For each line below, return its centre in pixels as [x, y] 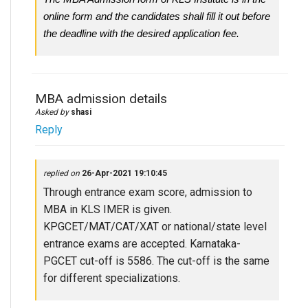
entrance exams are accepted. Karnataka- [142, 244]
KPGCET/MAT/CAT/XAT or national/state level [155, 227]
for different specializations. [112, 278]
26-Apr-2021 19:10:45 [124, 173]
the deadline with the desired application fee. [141, 34]
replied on [63, 173]
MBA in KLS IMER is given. [108, 209]
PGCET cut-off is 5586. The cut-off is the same [156, 261]
